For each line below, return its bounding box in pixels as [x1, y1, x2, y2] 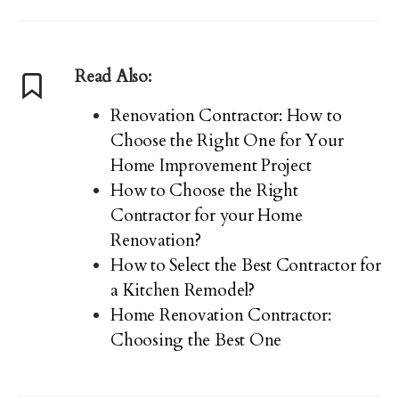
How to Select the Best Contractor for [110, 253, 381, 277]
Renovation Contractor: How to [110, 103, 342, 127]
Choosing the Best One [110, 328, 282, 352]
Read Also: [75, 64, 151, 88]
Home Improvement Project [110, 153, 312, 177]
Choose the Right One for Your [110, 128, 344, 152]
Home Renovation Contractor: [110, 303, 331, 327]
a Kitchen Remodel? [110, 278, 255, 302]
